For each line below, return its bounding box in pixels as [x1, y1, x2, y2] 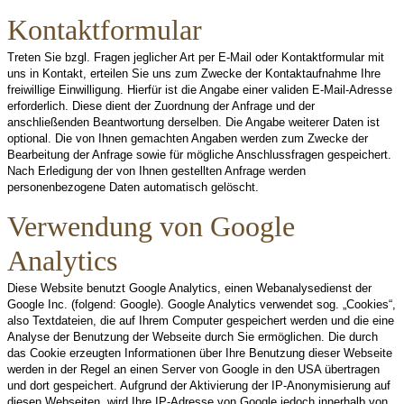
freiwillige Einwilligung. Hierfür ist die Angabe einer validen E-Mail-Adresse [7, 83, 392, 96]
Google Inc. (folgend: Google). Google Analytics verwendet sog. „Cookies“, [7, 298, 396, 311]
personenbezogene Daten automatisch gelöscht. [7, 180, 259, 194]
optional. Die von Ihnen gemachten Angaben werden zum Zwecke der [7, 132, 368, 145]
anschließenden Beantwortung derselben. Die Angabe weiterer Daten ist [7, 115, 380, 129]
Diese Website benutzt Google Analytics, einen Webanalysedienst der [7, 281, 372, 295]
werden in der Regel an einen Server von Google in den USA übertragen [7, 363, 380, 376]
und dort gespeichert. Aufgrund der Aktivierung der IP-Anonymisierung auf [7, 379, 390, 392]
